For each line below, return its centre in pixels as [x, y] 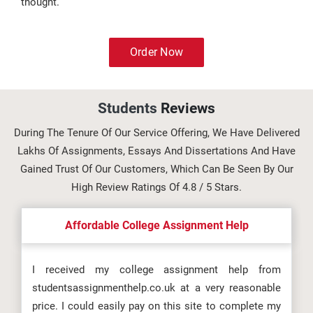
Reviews [188, 108]
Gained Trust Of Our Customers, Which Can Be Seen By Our [156, 169]
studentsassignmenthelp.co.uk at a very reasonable [156, 288]
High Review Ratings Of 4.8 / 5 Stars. [156, 187]
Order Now [156, 52]
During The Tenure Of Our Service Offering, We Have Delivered [156, 133]
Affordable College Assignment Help [156, 225]
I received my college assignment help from [156, 270]
